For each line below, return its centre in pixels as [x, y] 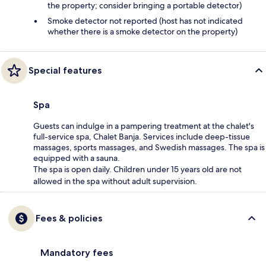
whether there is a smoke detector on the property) [142, 32]
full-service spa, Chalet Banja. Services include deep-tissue [142, 137]
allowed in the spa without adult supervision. [115, 181]
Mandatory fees [77, 253]
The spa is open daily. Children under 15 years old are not [137, 170]
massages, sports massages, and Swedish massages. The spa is [149, 148]
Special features [65, 71]
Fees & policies [69, 218]
